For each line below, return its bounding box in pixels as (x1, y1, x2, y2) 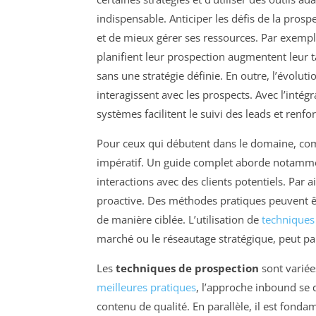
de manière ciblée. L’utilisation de (97, 212, 262, 226)
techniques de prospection (116, 260, 259, 275)
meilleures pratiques (97, 279, 196, 294)
